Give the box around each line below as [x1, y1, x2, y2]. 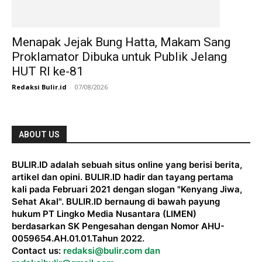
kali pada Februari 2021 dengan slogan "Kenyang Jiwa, [12, 184, 242, 195]
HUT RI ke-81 [12, 64, 84, 78]
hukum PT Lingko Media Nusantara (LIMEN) [12, 208, 196, 219]
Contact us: [12, 245, 63, 256]
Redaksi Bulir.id [12, 82, 67, 91]
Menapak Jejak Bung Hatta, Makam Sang [12, 35, 230, 49]
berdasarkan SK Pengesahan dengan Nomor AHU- [12, 220, 225, 232]
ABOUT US [19, 130, 60, 139]
